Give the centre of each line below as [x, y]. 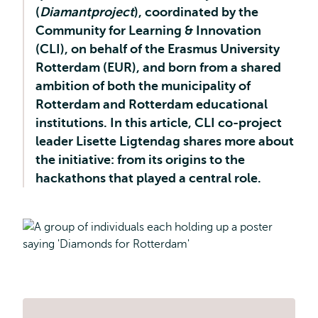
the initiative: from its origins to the [140, 160]
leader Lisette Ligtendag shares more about [165, 141]
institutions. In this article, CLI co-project [159, 123]
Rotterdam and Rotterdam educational [152, 104]
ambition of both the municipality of [143, 86]
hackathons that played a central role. [151, 178]
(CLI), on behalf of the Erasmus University [158, 49]
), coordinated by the [196, 12]
